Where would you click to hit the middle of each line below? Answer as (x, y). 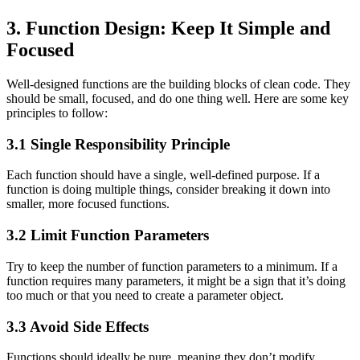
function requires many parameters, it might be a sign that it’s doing (176, 280)
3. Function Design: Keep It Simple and (168, 29)
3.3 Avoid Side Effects (78, 326)
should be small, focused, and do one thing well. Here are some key (178, 98)
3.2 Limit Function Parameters (108, 235)
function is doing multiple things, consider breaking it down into (168, 190)
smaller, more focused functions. (88, 204)
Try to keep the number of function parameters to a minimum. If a (172, 266)
